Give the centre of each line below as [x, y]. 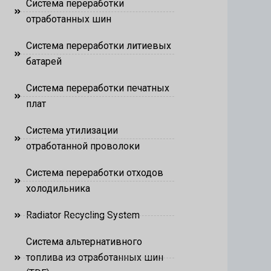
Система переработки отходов [94, 173]
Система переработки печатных [97, 88]
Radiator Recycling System [83, 215]
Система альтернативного [84, 242]
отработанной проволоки [83, 146]
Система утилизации [72, 130]
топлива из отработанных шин [94, 257]
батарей [44, 61]
